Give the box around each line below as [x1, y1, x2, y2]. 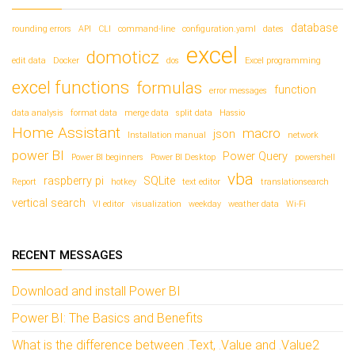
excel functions [12, 77, 129, 97]
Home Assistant [12, 124, 120, 142]
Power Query [223, 150, 288, 163]
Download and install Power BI [12, 284, 181, 299]
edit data [12, 55, 46, 66]
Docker [53, 55, 79, 66]
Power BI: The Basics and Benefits [12, 311, 203, 326]
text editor [182, 177, 220, 187]
